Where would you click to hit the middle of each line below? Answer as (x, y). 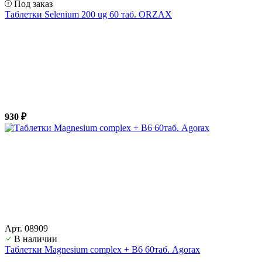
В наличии (36, 239)
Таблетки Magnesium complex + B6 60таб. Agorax (102, 249)
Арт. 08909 (26, 228)
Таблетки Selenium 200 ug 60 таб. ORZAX (88, 14)
